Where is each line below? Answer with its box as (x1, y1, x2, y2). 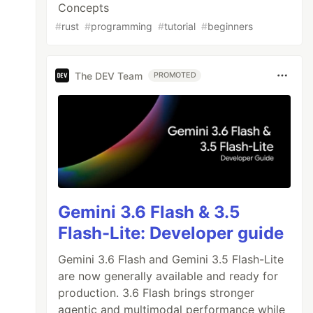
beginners (208, 20, 254, 32)
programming (91, 20, 153, 32)
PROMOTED (154, 71, 196, 80)
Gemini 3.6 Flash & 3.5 (58, 202, 240, 223)
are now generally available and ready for (58, 269, 279, 284)
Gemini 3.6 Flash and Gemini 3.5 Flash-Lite (58, 252, 284, 267)
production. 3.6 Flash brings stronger (58, 286, 255, 300)
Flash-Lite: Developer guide (58, 223, 284, 244)
